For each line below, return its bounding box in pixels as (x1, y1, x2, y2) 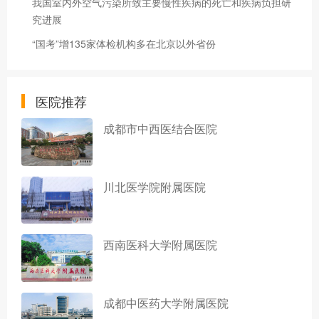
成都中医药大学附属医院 (103, 294, 229, 311)
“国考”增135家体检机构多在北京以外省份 (32, 36, 216, 51)
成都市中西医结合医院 (103, 120, 217, 137)
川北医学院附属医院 (103, 178, 206, 195)
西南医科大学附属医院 (103, 236, 217, 253)
